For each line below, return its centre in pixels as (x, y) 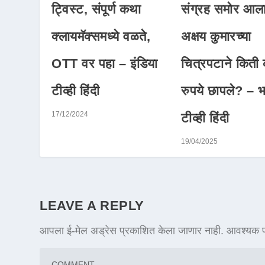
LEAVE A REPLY (92, 206)
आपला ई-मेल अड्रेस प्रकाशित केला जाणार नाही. (132, 231)
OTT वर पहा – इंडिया (105, 64)
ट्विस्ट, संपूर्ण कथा (96, 9)
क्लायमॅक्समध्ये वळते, (101, 37)
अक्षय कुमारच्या (216, 37)
